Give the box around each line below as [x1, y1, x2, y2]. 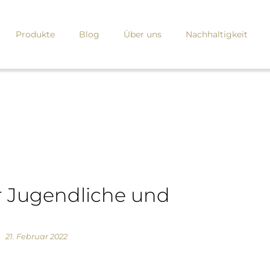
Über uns [124, 28, 162, 40]
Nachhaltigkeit [186, 28, 248, 40]
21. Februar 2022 [5, 231, 67, 241]
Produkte [16, 28, 55, 40]
